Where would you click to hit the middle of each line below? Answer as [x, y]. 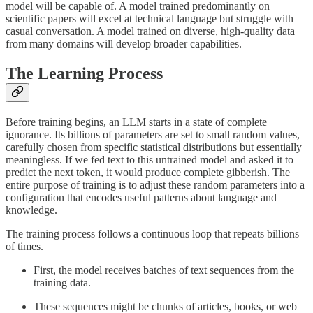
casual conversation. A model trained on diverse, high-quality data [150, 31]
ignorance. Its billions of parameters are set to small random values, [153, 135]
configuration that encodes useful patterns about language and [141, 198]
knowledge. [31, 210]
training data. [62, 283]
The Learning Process [84, 74]
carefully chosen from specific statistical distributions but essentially [154, 147]
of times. [24, 247]
